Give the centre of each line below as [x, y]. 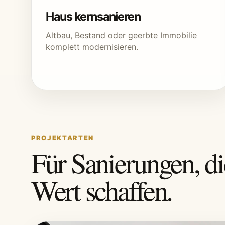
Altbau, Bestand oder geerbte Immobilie [121, 35]
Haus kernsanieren [93, 17]
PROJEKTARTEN [63, 138]
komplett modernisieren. [92, 47]
